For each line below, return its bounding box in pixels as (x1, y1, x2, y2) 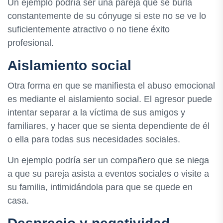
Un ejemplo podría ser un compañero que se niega (7, 155, 209, 166)
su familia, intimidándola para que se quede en (7, 182, 193, 193)
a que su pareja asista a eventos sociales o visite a (7, 169, 209, 179)
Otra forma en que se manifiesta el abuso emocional (7, 81, 215, 91)
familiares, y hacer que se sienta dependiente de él (7, 121, 210, 131)
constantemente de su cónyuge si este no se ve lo (7, 10, 206, 21)
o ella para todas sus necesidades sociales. (7, 134, 180, 145)
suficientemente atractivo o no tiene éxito (7, 24, 170, 34)
